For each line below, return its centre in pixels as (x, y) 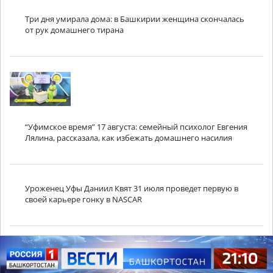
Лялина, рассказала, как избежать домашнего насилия (129, 137)
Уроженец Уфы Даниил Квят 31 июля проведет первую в (132, 188)
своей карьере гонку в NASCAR (83, 199)
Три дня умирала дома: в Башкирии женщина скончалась (135, 19)
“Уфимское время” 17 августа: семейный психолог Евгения (136, 126)
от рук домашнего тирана (74, 30)
